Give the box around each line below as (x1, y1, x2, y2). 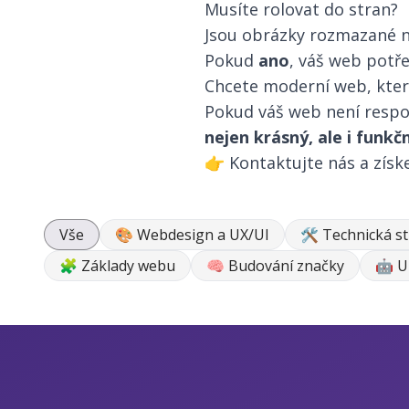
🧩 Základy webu (59, 256, 175, 277)
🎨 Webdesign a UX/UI (115, 225, 269, 246)
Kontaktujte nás (229, 152, 355, 174)
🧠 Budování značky (206, 256, 344, 277)
